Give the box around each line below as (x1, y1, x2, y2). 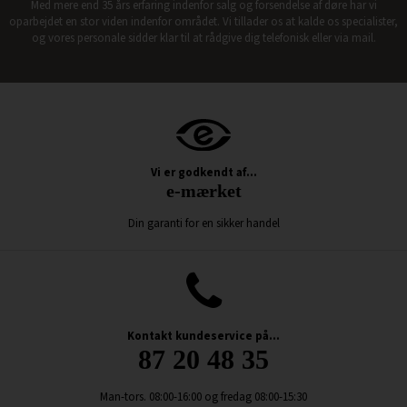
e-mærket (165, 181, 242, 202)
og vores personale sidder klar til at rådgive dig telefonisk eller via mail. (31, 29, 376, 46)
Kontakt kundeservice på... (127, 328, 280, 345)
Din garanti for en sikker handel (127, 215, 280, 233)
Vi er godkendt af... (150, 164, 257, 182)
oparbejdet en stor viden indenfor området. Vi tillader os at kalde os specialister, (9, 13, 398, 30)
